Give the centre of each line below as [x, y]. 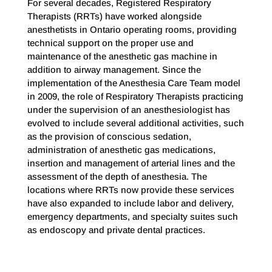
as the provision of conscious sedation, [109, 136]
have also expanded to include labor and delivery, [130, 203]
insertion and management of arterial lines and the [131, 163]
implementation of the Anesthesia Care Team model [134, 83]
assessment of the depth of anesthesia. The [117, 176]
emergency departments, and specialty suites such [132, 216]
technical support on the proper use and [110, 43]
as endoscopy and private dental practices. [116, 230]
